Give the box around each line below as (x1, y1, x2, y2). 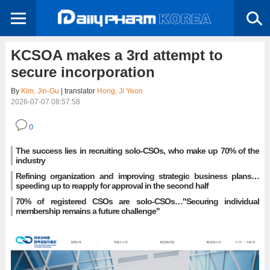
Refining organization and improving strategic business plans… (15, 171, 260, 181)
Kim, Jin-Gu (20, 86, 59, 95)
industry (15, 155, 45, 165)
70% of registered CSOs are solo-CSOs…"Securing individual (15, 196, 260, 206)
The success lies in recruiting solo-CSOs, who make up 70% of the (15, 145, 260, 155)
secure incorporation (10, 63, 155, 80)
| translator (58, 86, 97, 95)
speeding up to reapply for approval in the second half (15, 180, 209, 190)
